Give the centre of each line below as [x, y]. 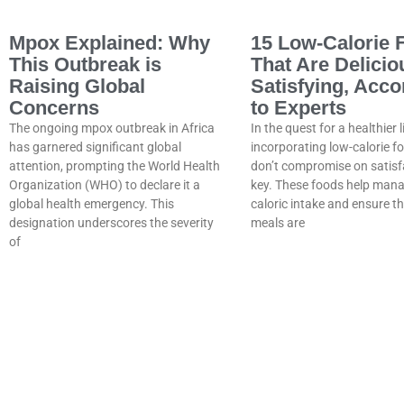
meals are [278, 223]
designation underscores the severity [111, 223]
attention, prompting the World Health [115, 166]
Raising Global [77, 87]
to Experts [299, 108]
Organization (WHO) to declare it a [105, 185]
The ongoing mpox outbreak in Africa [112, 129]
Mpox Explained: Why [110, 43]
